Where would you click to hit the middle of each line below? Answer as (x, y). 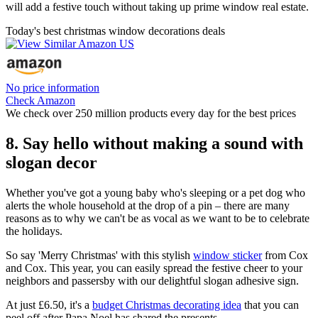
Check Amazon (40, 101)
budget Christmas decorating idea (167, 305)
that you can (270, 305)
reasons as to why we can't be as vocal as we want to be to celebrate (158, 218)
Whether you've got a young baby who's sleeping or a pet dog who (155, 192)
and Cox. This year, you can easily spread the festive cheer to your (154, 268)
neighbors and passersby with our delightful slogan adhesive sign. (152, 280)
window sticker (227, 255)
